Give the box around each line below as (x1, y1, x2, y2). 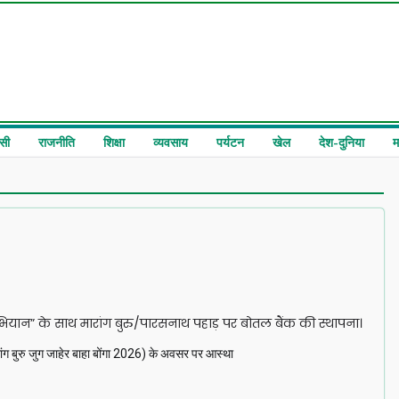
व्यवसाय (152, 134, 188, 151)
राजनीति (37, 134, 75, 151)
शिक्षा (102, 134, 125, 151)
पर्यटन (216, 134, 244, 151)
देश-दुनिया (318, 134, 364, 151)
